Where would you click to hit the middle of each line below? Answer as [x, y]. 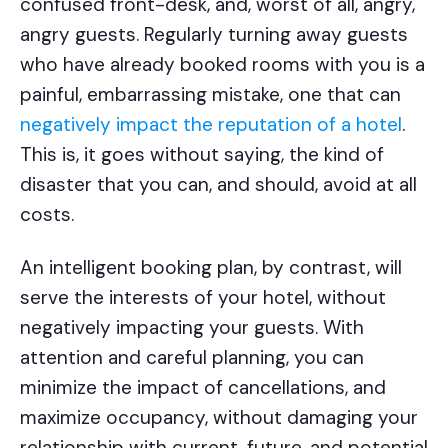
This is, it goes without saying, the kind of [202, 154]
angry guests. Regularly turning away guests [214, 34]
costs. [49, 214]
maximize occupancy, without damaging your [219, 417]
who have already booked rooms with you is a [222, 64]
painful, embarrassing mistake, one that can [210, 94]
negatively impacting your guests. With [192, 327]
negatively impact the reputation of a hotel [211, 124]
